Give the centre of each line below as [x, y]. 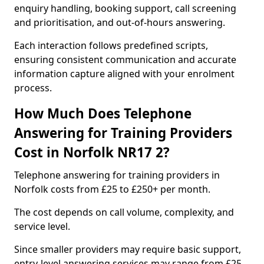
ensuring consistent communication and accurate [125, 60]
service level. [42, 226]
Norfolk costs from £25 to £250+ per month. [112, 189]
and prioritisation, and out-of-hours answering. [120, 22]
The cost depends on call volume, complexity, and [124, 212]
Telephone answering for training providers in [117, 175]
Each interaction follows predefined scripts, [111, 45]
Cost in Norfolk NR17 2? [92, 152]
